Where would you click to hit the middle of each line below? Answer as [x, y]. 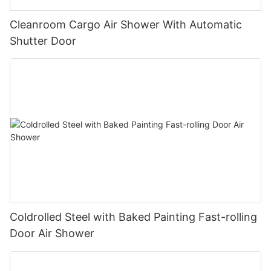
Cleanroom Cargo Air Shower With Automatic [126, 24]
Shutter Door [43, 41]
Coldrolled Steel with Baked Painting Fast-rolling [133, 217]
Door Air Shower [52, 233]
